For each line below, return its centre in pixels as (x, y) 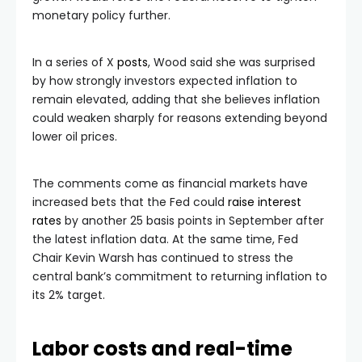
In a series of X (75, 62)
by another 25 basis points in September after (193, 220)
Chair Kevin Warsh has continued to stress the (163, 257)
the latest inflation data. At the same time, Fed (165, 239)
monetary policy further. (101, 15)
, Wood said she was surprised (232, 62)
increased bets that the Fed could (130, 202)
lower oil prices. (75, 136)
